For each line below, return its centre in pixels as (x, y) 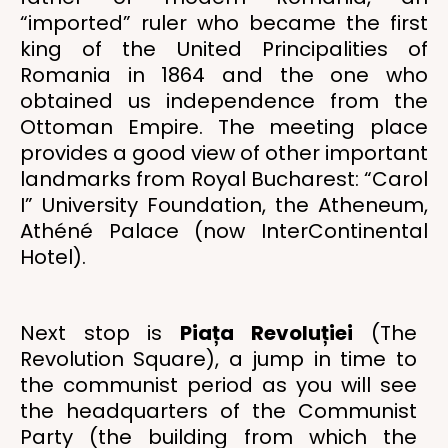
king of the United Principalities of (224, 49)
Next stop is (100, 333)
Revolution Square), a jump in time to (218, 359)
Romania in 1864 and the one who (224, 75)
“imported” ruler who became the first (224, 23)
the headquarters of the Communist (218, 411)
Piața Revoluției (266, 333)
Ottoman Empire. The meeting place (224, 127)
